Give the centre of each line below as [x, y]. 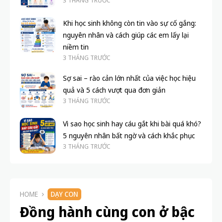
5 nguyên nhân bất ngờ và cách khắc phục [129, 136]
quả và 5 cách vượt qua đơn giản [114, 90]
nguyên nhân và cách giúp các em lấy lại [126, 35]
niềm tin [76, 47]
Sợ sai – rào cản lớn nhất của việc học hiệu [129, 78]
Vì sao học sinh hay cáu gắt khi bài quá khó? [132, 124]
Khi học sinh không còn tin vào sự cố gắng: [130, 23]
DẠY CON [64, 194]
